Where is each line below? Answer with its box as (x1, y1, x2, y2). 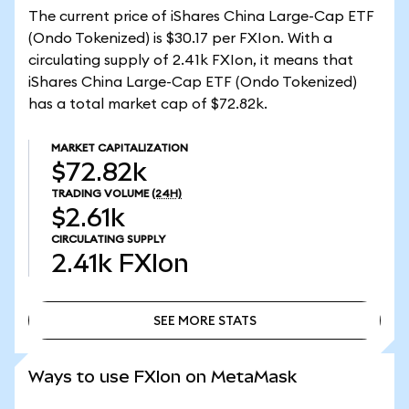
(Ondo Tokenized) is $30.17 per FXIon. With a (28, 31, 332, 46)
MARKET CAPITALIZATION (51, 142, 188, 153)
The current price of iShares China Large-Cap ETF (28, 9, 374, 24)
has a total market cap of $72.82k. (28, 97, 267, 111)
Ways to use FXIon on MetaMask (28, 367, 297, 386)
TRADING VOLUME (51, 188, 149, 199)
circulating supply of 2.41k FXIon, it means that (28, 53, 353, 68)
